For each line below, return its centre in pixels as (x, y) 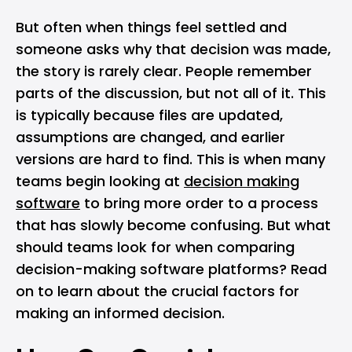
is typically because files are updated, (149, 115)
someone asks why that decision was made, (173, 49)
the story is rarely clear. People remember (164, 71)
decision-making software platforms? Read (171, 269)
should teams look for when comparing (155, 247)
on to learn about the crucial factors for (158, 291)
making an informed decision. (120, 313)
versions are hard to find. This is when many (170, 159)
